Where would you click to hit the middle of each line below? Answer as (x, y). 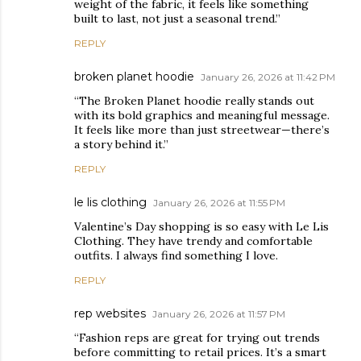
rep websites (110, 314)
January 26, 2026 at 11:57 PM (219, 314)
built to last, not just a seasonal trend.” (177, 19)
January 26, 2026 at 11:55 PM (219, 203)
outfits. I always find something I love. (176, 256)
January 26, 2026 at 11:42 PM (268, 77)
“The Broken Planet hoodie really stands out (194, 101)
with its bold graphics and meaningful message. (202, 116)
